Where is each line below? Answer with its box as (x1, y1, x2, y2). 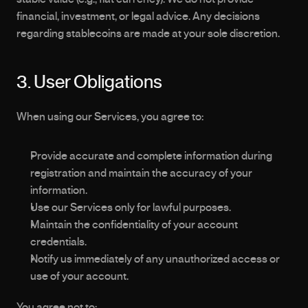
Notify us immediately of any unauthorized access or (30, 254, 280, 265)
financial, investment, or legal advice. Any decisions (16, 11, 260, 22)
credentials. (30, 236, 87, 247)
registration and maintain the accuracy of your (30, 168, 252, 179)
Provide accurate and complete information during (30, 151, 272, 162)
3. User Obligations (16, 74, 162, 91)
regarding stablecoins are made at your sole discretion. (16, 28, 280, 39)
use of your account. (30, 271, 129, 282)
